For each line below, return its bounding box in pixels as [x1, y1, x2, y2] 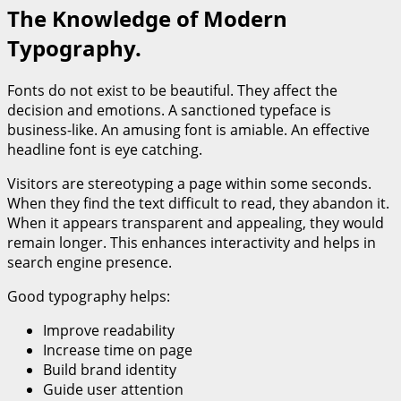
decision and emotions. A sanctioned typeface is [7, 100, 331, 120]
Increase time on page [43, 340, 192, 360]
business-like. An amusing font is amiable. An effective [7, 120, 370, 140]
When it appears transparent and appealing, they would [7, 213, 384, 233]
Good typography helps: [7, 286, 170, 306]
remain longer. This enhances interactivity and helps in [7, 233, 376, 252]
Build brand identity [43, 360, 176, 380]
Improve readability [43, 320, 175, 340]
